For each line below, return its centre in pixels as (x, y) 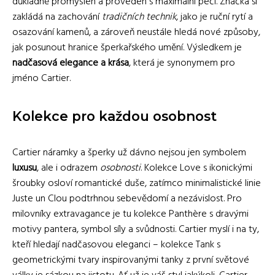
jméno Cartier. (41, 78)
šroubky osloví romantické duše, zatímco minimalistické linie (137, 183)
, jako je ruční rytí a (215, 17)
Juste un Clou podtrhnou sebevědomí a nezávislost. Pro (127, 199)
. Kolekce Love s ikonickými (196, 168)
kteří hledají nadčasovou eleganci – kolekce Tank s (116, 245)
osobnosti (120, 168)
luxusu (25, 168)
